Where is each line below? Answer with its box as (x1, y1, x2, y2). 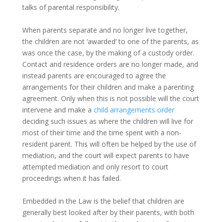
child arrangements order (93, 105, 174, 114)
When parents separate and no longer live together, (22, 25, 188, 35)
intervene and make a (22, 105, 94, 114)
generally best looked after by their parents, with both (22, 207, 194, 217)
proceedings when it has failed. (22, 173, 121, 183)
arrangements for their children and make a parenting (22, 82, 194, 92)
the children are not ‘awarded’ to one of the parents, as (22, 36, 199, 46)
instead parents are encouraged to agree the (22, 70, 166, 80)
